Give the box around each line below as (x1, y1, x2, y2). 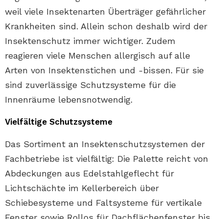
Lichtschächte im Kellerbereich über (5, 183, 159, 193)
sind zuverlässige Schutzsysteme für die (5, 80, 176, 90)
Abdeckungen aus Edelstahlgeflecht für (5, 168, 174, 178)
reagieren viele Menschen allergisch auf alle (5, 50, 190, 61)
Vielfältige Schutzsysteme (5, 117, 112, 127)
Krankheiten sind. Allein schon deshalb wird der (5, 21, 207, 31)
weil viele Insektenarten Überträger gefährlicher (5, 6, 206, 17)
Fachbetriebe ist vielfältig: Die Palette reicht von (5, 153, 208, 164)
